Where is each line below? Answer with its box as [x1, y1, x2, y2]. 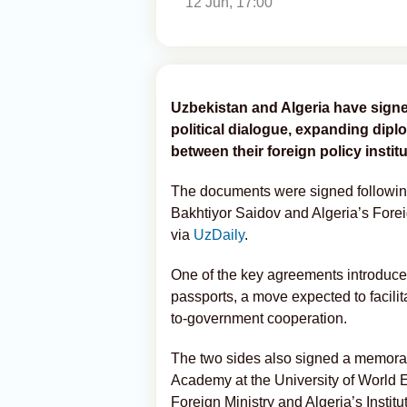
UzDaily [194, 227, 244, 243]
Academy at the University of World [171, 372, 396, 388]
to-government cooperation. [171, 311, 347, 326]
